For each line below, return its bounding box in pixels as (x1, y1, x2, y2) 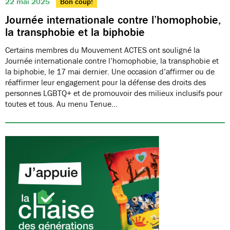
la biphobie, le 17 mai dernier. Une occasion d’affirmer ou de (5, 66, 215, 76)
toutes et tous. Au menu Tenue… (5, 98, 118, 109)
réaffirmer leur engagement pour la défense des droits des (5, 76, 206, 87)
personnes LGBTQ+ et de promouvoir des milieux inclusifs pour (5, 87, 222, 98)
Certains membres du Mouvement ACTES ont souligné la (5, 44, 200, 55)
